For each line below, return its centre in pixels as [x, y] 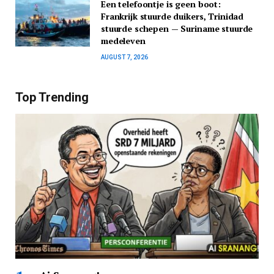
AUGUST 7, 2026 [124, 57]
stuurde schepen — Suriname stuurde [177, 28]
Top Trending [52, 97]
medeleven [123, 40]
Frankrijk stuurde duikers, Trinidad [172, 16]
